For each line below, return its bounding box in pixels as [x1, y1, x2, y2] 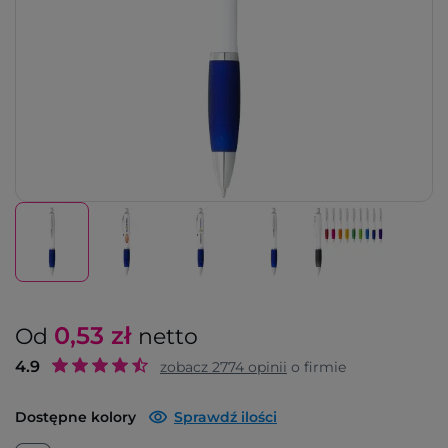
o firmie [287, 358, 346, 376]
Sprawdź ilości [174, 408, 277, 426]
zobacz [160, 358, 212, 376]
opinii [244, 358, 287, 376]
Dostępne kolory [15, 408, 136, 426]
